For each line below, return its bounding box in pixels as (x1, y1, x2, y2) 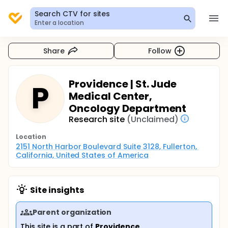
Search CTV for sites (35, 9, 110, 19)
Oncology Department (69, 101, 187, 116)
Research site (69, 113, 125, 125)
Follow (148, 45, 172, 56)
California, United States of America (16, 150, 149, 160)
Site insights (30, 184, 84, 196)
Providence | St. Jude (69, 77, 177, 91)
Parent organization (33, 207, 112, 217)
